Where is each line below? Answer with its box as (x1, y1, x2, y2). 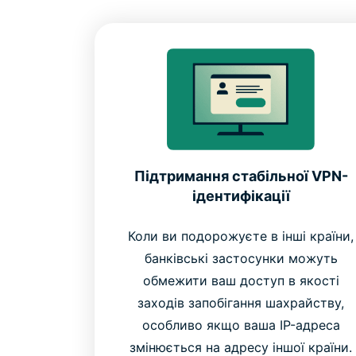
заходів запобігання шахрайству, (137, 295, 345, 311)
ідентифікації (192, 188, 290, 205)
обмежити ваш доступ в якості (142, 273, 339, 289)
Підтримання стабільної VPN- (133, 168, 348, 185)
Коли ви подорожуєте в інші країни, (128, 228, 354, 245)
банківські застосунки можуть (144, 250, 338, 267)
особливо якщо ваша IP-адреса (141, 317, 340, 334)
